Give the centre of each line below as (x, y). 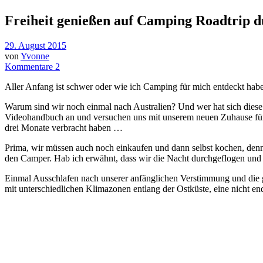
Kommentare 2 (32, 66)
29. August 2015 (36, 45)
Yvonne (35, 56)
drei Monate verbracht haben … (64, 127)
